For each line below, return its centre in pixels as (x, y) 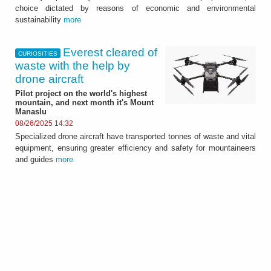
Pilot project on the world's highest (81, 94)
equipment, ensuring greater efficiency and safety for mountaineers (135, 148)
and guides (35, 159)
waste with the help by (73, 66)
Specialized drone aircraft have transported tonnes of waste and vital (135, 136)
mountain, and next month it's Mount (84, 103)
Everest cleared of (110, 53)
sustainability (39, 20)
